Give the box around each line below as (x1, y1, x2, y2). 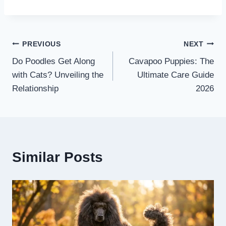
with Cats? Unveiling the (12, 70, 103, 80)
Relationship (12, 84, 59, 94)
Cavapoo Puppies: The (129, 56, 214, 67)
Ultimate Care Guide (137, 70, 214, 80)
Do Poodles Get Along (12, 56, 95, 67)
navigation (12, 60, 83, 76)
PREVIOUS (22, 40, 61, 48)
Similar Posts (12, 149, 103, 165)
